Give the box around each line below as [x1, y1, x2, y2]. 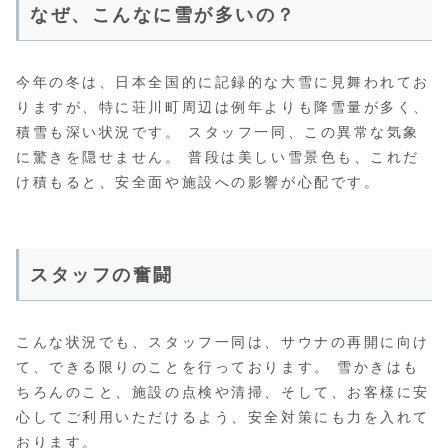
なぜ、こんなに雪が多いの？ [30, 4, 297, 25]
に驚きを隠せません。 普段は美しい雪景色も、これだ [16, 148, 420, 165]
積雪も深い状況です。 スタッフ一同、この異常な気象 [16, 123, 420, 140]
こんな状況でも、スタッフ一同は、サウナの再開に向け [16, 333, 430, 350]
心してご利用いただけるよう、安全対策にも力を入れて [16, 408, 430, 425]
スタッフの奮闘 [30, 264, 174, 285]
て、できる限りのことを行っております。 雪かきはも [16, 358, 420, 375]
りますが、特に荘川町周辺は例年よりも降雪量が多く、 [16, 98, 430, 115]
